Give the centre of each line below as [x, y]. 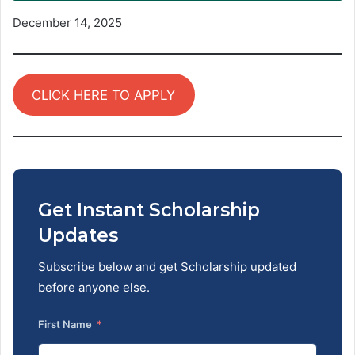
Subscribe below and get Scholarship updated [68, 267]
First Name [65, 324]
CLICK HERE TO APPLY [104, 95]
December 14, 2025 [67, 22]
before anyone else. [94, 288]
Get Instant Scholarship [149, 210]
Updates [78, 235]
